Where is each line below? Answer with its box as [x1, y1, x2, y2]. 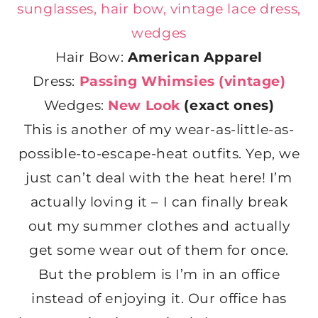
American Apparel [127, 49, 263, 66]
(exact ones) [180, 97, 275, 114]
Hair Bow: [55, 49, 128, 66]
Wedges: [43, 97, 109, 114]
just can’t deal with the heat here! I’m [26, 170, 292, 187]
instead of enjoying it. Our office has [31, 290, 287, 307]
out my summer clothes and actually [28, 218, 290, 235]
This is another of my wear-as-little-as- [23, 121, 295, 138]
